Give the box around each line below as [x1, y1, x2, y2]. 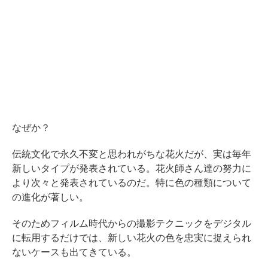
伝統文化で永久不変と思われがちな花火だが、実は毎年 [12, 148, 251, 159]
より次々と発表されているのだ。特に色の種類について [12, 177, 251, 188]
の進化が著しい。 [12, 191, 89, 202]
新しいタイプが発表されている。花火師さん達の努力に [12, 163, 251, 173]
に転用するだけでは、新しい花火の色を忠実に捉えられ [12, 232, 251, 243]
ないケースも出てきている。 [12, 246, 136, 257]
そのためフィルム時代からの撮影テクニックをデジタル [12, 218, 251, 229]
